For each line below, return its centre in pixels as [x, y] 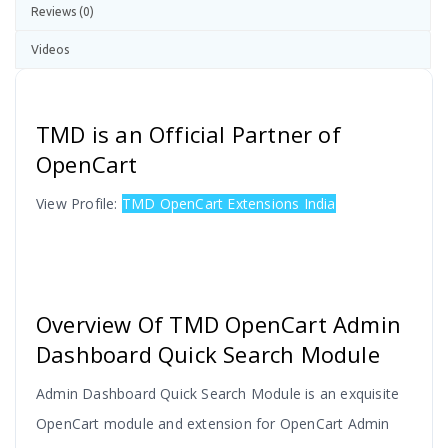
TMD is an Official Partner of [188, 134]
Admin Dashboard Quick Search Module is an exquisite [218, 394]
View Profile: [79, 204]
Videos [50, 50]
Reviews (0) [62, 12]
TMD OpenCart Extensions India [228, 204]
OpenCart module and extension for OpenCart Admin [213, 424]
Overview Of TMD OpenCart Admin [219, 324]
